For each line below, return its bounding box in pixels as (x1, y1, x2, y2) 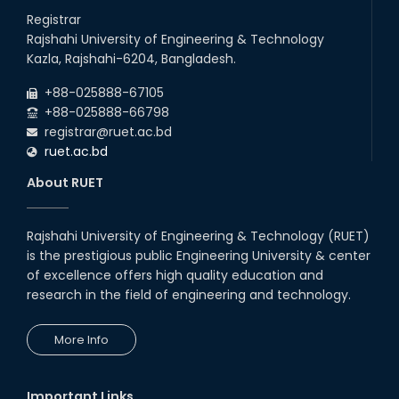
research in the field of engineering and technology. (27, 286, 351, 305)
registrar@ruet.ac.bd (37, 123, 172, 142)
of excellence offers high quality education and (27, 266, 323, 285)
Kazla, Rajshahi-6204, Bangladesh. (27, 50, 236, 69)
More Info (54, 331, 109, 349)
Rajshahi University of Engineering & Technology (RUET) (27, 227, 370, 246)
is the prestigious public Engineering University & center (27, 247, 370, 265)
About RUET (27, 174, 103, 192)
